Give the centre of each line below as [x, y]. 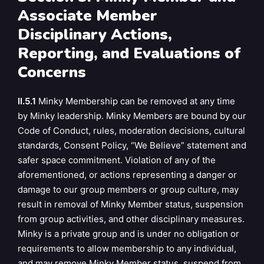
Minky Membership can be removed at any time [136, 101]
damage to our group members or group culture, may [128, 189]
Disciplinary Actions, [95, 35]
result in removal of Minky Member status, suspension [131, 204]
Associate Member [88, 16]
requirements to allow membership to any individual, [127, 248]
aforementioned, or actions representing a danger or [127, 174]
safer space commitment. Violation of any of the [117, 160]
